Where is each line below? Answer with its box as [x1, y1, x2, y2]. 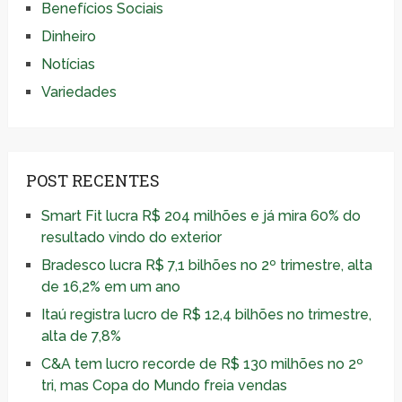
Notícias [40, 56, 95, 74]
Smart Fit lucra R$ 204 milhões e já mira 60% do [40, 207, 361, 225]
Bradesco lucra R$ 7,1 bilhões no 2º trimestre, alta [40, 257, 372, 275]
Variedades [40, 83, 117, 101]
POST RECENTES [25, 170, 160, 192]
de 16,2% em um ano [40, 278, 180, 296]
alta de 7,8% [40, 328, 121, 345]
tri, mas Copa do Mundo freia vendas [40, 377, 287, 395]
